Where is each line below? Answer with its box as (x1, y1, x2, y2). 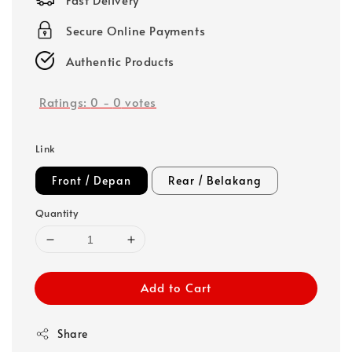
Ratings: (39, 93, 91, 110)
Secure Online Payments (66, 21, 206, 38)
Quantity (35, 206, 79, 221)
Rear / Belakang (168, 173, 262, 189)
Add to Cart (141, 279, 211, 296)
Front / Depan (52, 173, 131, 189)
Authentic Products (66, 52, 174, 69)
